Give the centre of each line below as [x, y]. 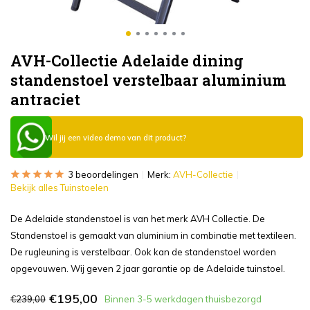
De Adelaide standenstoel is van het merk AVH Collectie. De [138, 219]
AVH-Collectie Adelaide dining [127, 61]
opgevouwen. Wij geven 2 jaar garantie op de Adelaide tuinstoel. [148, 268]
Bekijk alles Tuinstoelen [60, 188]
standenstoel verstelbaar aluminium [148, 80]
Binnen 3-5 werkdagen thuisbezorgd [183, 299]
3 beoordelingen [103, 174]
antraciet [45, 99]
